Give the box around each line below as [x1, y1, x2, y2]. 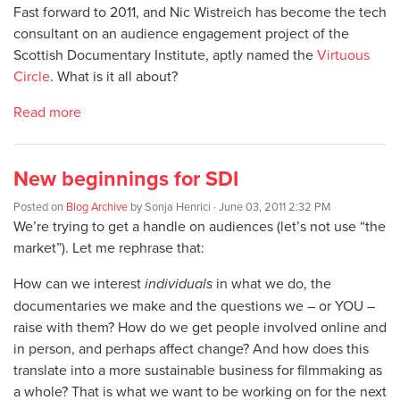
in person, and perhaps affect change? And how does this [13, 338, 369, 359]
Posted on [13, 198, 66, 215]
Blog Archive [66, 198, 128, 215]
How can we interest [13, 273, 145, 294]
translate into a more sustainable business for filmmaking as [13, 360, 382, 380]
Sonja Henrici [145, 198, 211, 215]
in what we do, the [212, 273, 331, 294]
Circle [13, 66, 50, 87]
